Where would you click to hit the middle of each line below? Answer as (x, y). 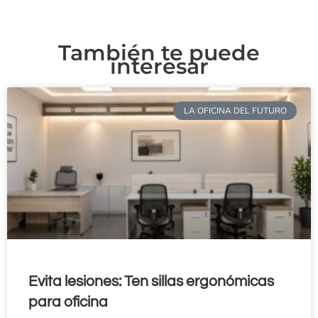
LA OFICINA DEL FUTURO (235, 111)
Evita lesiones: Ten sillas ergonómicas (151, 281)
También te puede (159, 53)
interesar (159, 66)
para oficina (68, 302)
